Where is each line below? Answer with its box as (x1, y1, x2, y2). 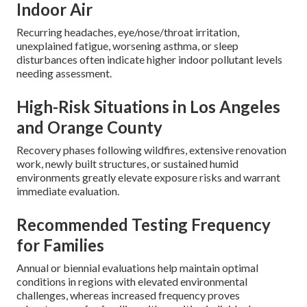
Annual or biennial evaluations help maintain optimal (16, 261, 258, 275)
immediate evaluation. (16, 184, 119, 198)
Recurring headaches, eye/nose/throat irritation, (16, 25, 239, 39)
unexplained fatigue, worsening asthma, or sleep (16, 39, 238, 53)
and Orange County (16, 117, 162, 138)
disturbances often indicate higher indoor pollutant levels (16, 53, 282, 66)
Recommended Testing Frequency (16, 214, 271, 235)
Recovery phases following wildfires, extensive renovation (16, 143, 286, 157)
